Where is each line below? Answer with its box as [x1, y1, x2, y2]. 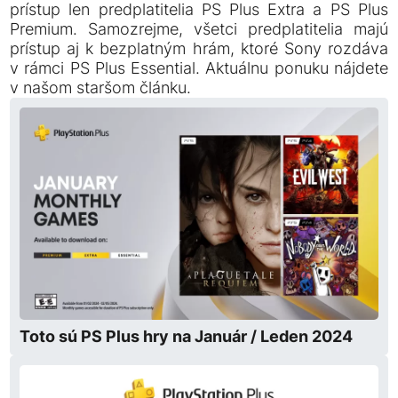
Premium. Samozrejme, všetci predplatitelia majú [10, 20, 388, 39]
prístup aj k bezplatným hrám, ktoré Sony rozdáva [10, 39, 388, 59]
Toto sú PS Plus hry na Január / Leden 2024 [19, 327, 353, 346]
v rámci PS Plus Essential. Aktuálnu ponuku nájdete [10, 59, 388, 78]
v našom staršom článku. [10, 78, 192, 98]
